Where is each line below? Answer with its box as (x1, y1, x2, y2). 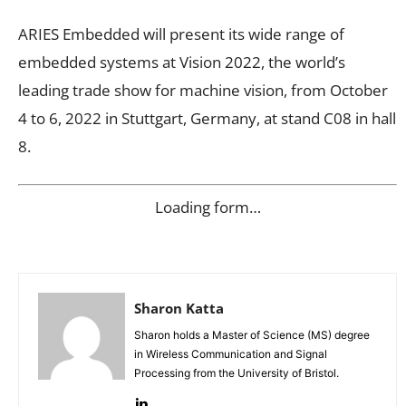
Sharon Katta (134, 299, 224, 318)
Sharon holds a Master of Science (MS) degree (134, 328, 370, 343)
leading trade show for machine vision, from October (18, 79, 388, 101)
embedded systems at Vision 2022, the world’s (18, 51, 345, 72)
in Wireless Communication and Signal (134, 347, 327, 362)
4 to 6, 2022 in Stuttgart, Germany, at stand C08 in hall (18, 107, 396, 129)
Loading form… (154, 197, 261, 218)
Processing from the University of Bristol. (134, 366, 339, 381)
